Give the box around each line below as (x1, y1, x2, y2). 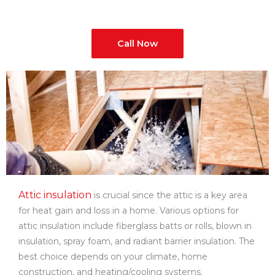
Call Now (117, 38, 158, 49)
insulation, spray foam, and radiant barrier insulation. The (18, 236, 255, 247)
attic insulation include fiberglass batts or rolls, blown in (18, 220, 252, 231)
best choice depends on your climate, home (18, 251, 207, 262)
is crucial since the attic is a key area (91, 190, 247, 201)
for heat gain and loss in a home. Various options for (18, 205, 239, 216)
